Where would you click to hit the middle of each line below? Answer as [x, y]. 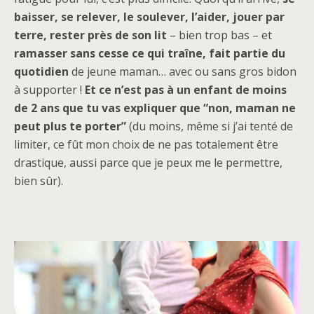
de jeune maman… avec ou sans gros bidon [183, 72]
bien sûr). [39, 181]
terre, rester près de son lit [90, 35]
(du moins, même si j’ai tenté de [210, 127]
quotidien [41, 72]
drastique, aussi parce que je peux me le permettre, [148, 163]
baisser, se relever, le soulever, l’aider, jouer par [149, 17]
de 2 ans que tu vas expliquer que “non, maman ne [155, 108]
